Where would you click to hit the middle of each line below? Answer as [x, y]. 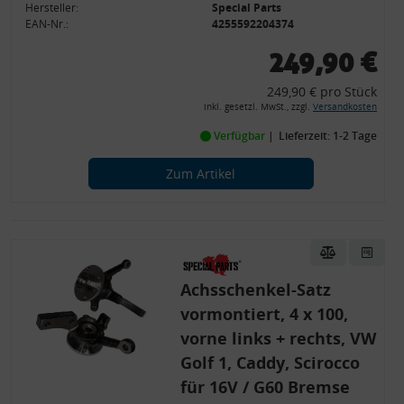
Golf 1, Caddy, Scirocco [270, 362]
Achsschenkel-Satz [255, 289]
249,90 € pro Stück [321, 91]
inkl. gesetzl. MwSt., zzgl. [258, 106]
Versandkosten [344, 106]
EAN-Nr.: [47, 23]
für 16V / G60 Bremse [265, 386]
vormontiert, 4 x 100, [264, 313]
